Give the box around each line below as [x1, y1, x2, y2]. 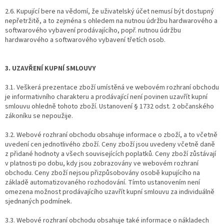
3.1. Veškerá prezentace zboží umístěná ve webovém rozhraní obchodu [5, 82, 219, 92]
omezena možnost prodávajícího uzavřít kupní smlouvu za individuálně [5, 186, 214, 197]
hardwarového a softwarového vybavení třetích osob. [5, 34, 165, 45]
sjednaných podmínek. [5, 196, 72, 206]
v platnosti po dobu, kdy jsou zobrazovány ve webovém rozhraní [5, 158, 198, 168]
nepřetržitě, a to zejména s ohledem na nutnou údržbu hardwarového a [5, 15, 217, 26]
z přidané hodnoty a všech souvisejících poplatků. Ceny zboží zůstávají [5, 148, 216, 159]
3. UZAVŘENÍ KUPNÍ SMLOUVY [5, 63, 96, 73]
